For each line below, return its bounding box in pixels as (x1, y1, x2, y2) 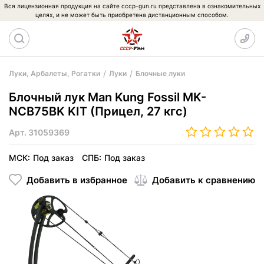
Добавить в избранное (27, 174, 127, 186)
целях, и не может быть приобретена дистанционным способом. (35, 11, 229, 18)
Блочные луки (136, 69, 185, 78)
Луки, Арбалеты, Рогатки (9, 69, 100, 78)
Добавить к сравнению (152, 174, 255, 186)
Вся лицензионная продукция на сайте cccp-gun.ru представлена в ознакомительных (4, 2, 260, 9)
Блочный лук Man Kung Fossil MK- (9, 90, 206, 104)
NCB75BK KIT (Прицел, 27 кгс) (9, 104, 187, 118)
